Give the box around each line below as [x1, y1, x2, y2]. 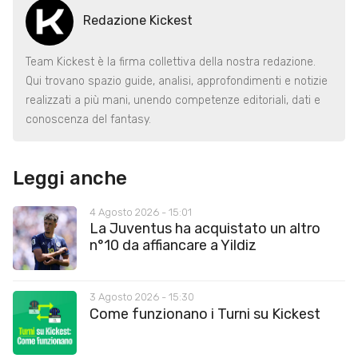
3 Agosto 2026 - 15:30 [89, 291, 194, 304]
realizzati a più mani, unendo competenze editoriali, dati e [26, 93, 320, 107]
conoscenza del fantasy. [26, 112, 151, 126]
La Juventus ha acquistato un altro [89, 219, 320, 237]
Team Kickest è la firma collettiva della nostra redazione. [26, 54, 316, 69]
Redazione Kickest [83, 13, 193, 29]
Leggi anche [13, 166, 127, 189]
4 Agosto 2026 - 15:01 [89, 205, 192, 218]
